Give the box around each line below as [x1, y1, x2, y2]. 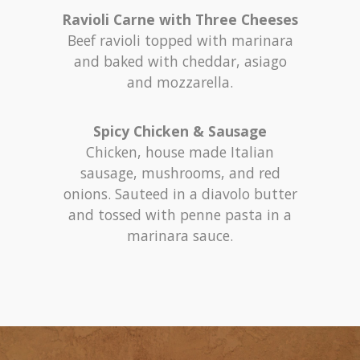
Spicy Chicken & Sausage [93, 121, 267, 141]
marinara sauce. [127, 226, 233, 246]
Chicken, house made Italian [86, 142, 274, 162]
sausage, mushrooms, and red [80, 163, 280, 183]
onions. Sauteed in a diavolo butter [63, 184, 297, 204]
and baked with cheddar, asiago [73, 51, 287, 72]
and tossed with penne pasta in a [68, 205, 292, 225]
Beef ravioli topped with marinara [67, 31, 293, 51]
